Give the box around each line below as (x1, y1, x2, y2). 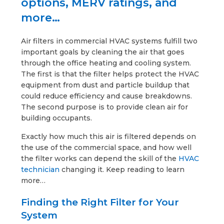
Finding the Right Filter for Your (21, 196, 179, 208)
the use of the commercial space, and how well (21, 143, 192, 152)
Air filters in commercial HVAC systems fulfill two (21, 36, 198, 45)
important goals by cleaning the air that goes (21, 47, 185, 56)
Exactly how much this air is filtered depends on (21, 132, 196, 141)
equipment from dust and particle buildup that (21, 80, 190, 89)
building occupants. (21, 113, 92, 122)
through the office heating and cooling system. (21, 58, 191, 67)
